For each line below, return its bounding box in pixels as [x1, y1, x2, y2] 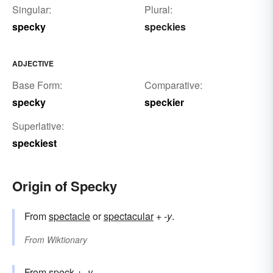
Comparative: [144, 78, 202, 93]
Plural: [144, 2, 172, 17]
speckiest [12, 136, 57, 151]
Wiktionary [47, 233, 87, 246]
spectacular [104, 209, 154, 224]
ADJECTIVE [12, 58, 54, 69]
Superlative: [12, 119, 64, 133]
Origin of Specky [12, 176, 117, 196]
